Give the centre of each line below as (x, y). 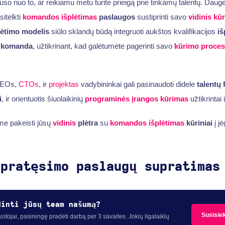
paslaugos (116, 17)
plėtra (87, 123)
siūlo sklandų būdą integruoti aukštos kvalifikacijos (133, 31)
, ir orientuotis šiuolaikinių (43, 99)
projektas (64, 84)
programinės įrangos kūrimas (136, 99)
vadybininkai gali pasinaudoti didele (138, 84)
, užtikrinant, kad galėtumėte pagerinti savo (103, 46)
